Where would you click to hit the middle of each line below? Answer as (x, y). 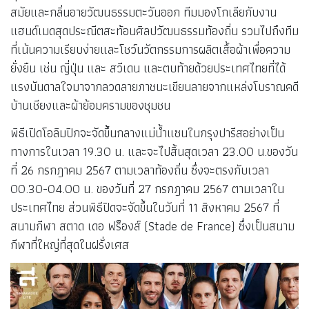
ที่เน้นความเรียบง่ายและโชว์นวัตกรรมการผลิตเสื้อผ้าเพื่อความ (150, 50)
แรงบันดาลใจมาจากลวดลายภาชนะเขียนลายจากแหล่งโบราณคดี (154, 87)
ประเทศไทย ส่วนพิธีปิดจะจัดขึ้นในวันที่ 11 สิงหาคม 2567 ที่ (145, 208)
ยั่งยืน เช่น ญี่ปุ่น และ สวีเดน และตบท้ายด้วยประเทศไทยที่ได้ (148, 68)
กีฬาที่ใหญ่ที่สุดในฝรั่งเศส (70, 245)
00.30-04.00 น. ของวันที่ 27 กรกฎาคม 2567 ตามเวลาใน (147, 189)
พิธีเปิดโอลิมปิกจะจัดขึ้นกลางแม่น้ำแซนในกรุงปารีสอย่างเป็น (147, 133)
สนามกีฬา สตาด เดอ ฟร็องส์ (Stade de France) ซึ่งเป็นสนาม (152, 226)
